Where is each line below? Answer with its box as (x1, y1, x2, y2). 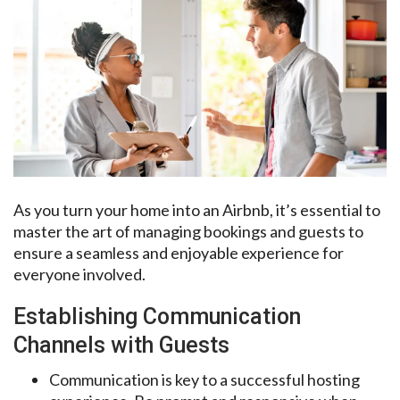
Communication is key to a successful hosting (49, 369, 360, 389)
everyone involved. (13, 263, 146, 284)
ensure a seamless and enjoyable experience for (13, 242, 344, 262)
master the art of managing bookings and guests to (13, 221, 363, 241)
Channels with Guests (13, 331, 229, 358)
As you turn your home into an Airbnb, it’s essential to (13, 199, 380, 220)
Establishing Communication (13, 303, 301, 329)
